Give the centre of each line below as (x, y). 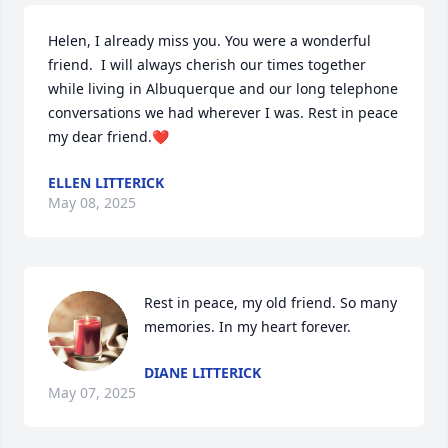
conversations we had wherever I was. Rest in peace (223, 112)
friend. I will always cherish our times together (207, 64)
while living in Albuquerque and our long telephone (223, 88)
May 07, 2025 (92, 392)
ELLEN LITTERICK (106, 182)
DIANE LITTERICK (202, 372)
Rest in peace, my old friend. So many (270, 302)
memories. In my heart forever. (247, 326)
